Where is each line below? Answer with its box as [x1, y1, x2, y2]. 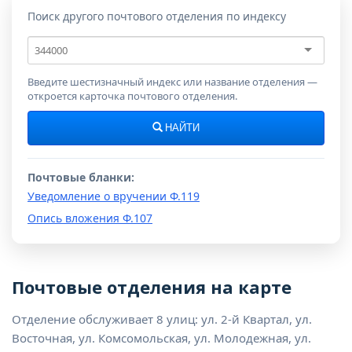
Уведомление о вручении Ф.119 [27, 189, 200, 204]
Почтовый [27, 35, 90, 52]
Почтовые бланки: [27, 170, 134, 185]
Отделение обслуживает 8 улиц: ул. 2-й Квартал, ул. [12, 311, 312, 328]
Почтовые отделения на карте [12, 275, 291, 299]
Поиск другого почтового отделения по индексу [27, 9, 286, 24]
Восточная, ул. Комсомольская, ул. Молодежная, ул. [12, 330, 311, 346]
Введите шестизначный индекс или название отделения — [27, 75, 317, 90]
